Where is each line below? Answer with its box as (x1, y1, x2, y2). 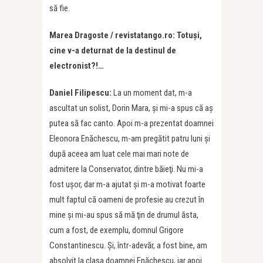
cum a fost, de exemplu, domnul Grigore (49, 225, 184, 236)
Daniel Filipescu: (49, 87, 113, 99)
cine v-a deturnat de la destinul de (49, 45, 176, 56)
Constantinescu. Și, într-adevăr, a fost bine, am (49, 240, 207, 251)
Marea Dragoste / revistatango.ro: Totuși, (49, 30, 202, 41)
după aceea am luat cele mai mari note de (49, 149, 189, 160)
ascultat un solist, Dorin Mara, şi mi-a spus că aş (49, 103, 213, 114)
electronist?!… (49, 60, 104, 72)
